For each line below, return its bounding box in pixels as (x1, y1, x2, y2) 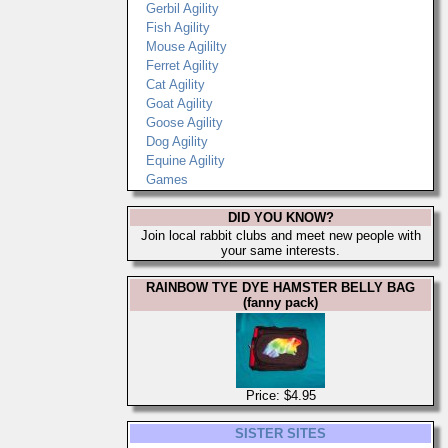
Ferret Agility (146, 58, 219, 73)
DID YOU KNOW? (227, 210, 334, 225)
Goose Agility (146, 115, 223, 130)
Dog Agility (146, 134, 208, 149)
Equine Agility (146, 153, 225, 168)
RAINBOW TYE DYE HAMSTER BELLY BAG (146, 280, 415, 295)
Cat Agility (146, 77, 205, 92)
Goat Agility (146, 96, 213, 111)
